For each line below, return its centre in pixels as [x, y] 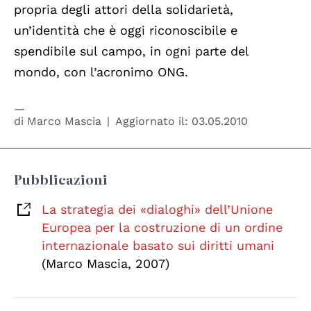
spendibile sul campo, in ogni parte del [131, 51]
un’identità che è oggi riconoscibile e [126, 31]
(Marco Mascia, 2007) [106, 264]
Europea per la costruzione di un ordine [162, 228]
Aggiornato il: [152, 121]
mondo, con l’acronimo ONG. [101, 72]
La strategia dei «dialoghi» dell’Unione [157, 210]
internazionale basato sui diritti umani [158, 246]
